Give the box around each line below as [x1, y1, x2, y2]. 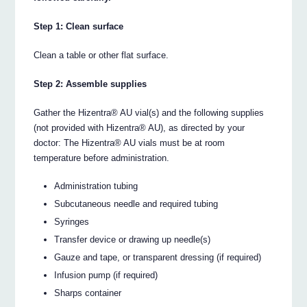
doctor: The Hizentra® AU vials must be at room [34, 138, 225, 149]
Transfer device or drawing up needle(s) [54, 234, 211, 245]
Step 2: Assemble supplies [34, 79, 147, 90]
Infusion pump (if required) [54, 269, 158, 280]
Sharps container [54, 287, 122, 298]
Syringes [54, 216, 90, 227]
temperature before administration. [34, 153, 170, 164]
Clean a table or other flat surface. [34, 50, 169, 61]
